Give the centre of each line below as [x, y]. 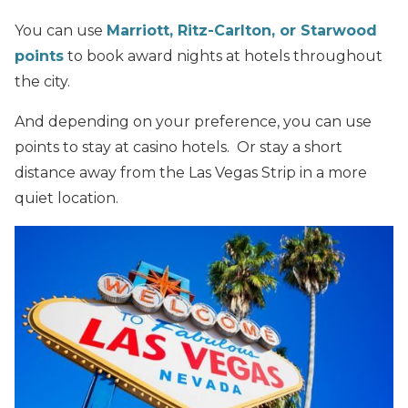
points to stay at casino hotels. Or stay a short [178, 147]
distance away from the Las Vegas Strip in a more [191, 172]
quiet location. [66, 198]
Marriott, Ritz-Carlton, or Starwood [242, 30]
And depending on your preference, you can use [193, 121]
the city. [42, 81]
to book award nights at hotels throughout [223, 56]
